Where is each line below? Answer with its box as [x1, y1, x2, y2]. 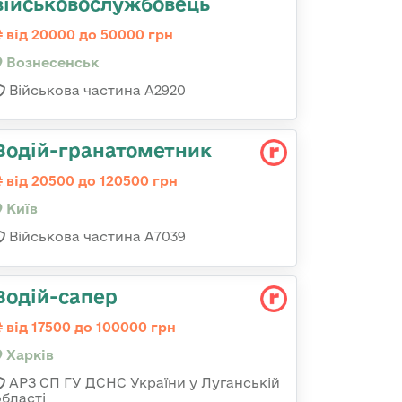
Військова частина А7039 [5, 229, 186, 244]
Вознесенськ [3, 55, 99, 70]
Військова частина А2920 [5, 83, 186, 98]
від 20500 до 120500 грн [3, 173, 178, 188]
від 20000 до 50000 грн [3, 27, 173, 42]
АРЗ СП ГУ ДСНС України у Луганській [5, 375, 280, 390]
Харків [3, 347, 54, 363]
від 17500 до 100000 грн [3, 319, 176, 335]
